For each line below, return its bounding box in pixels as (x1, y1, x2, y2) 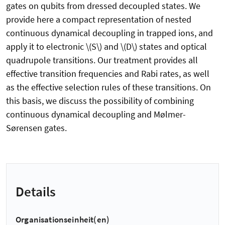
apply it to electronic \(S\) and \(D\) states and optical (6, 41, 207, 53)
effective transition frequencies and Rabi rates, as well (6, 68, 209, 80)
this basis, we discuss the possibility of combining (6, 95, 194, 107)
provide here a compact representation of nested (6, 14, 191, 26)
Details (16, 182, 56, 200)
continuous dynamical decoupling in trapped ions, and (6, 27, 213, 39)
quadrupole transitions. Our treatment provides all (6, 54, 198, 66)
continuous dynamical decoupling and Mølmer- (6, 108, 186, 121)
